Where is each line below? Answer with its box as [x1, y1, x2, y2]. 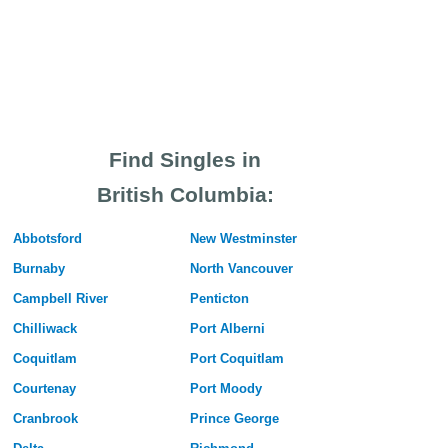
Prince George [189, 411, 279, 427]
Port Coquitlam [189, 351, 284, 367]
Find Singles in [109, 148, 261, 172]
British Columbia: [96, 183, 274, 207]
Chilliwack [12, 321, 77, 337]
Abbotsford [12, 231, 82, 247]
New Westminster [189, 231, 297, 247]
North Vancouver [189, 261, 293, 277]
